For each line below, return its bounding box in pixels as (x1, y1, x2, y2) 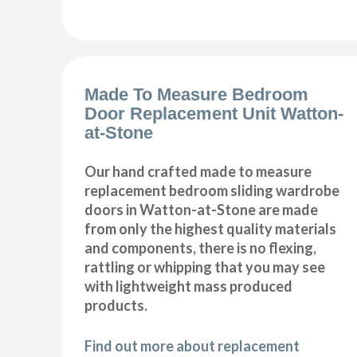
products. (84, 296, 148, 315)
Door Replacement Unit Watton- (84, 104, 344, 124)
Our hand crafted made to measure (84, 163, 312, 181)
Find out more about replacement (84, 337, 300, 355)
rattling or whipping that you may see (84, 258, 326, 277)
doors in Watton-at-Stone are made (84, 201, 319, 219)
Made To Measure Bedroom (84, 84, 309, 105)
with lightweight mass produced (84, 277, 293, 296)
